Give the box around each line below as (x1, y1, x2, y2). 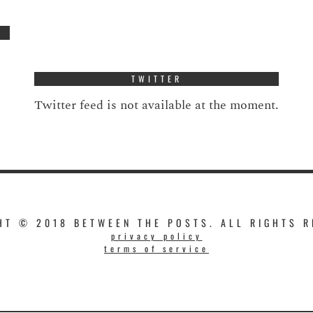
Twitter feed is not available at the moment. (34, 95, 279, 115)
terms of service (104, 242, 209, 254)
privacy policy (110, 229, 203, 242)
